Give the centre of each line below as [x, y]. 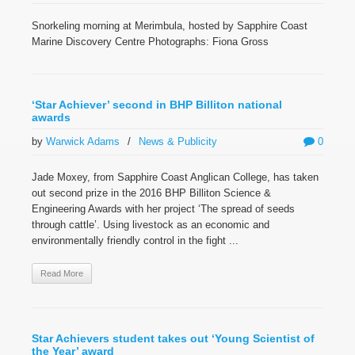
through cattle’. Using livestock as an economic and [151, 225]
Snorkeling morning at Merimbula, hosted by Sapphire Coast [170, 26]
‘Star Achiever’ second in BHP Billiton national [157, 105]
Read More [62, 273]
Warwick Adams [83, 141]
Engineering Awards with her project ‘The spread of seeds [163, 209]
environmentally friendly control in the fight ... [135, 240]
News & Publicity [178, 141]
